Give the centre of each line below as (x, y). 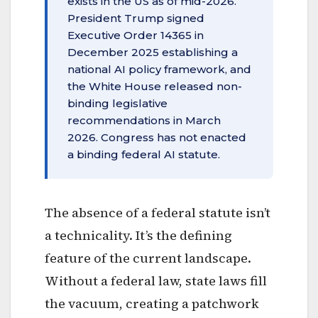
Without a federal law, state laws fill (156, 280)
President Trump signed (136, 18)
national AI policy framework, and (159, 69)
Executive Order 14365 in (136, 35)
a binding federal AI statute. (144, 154)
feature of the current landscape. (148, 258)
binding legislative (117, 103)
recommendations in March (144, 120)
